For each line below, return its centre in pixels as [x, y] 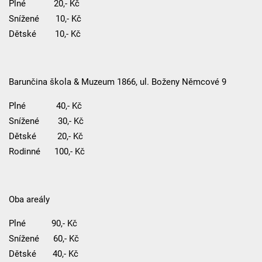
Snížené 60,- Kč [44, 238]
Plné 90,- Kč [43, 223]
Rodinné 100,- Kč [46, 151]
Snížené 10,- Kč [45, 18]
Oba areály [29, 199]
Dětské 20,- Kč [46, 136]
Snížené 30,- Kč [46, 121]
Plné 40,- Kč [45, 106]
